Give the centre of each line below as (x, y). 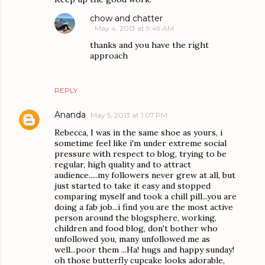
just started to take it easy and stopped (132, 185)
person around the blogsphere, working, (135, 217)
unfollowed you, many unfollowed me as (132, 239)
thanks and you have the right (149, 45)
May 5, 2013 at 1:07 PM (129, 115)
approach (109, 55)
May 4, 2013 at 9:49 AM (134, 28)
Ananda (70, 114)
